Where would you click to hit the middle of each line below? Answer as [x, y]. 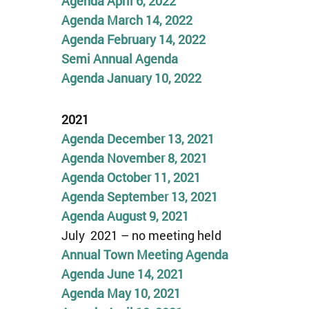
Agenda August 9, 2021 [125, 216]
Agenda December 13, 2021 [138, 138]
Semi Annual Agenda [119, 59]
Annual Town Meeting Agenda [144, 254]
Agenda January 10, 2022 [131, 78]
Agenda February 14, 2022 [133, 39]
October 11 [136, 177]
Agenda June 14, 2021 [122, 273]
